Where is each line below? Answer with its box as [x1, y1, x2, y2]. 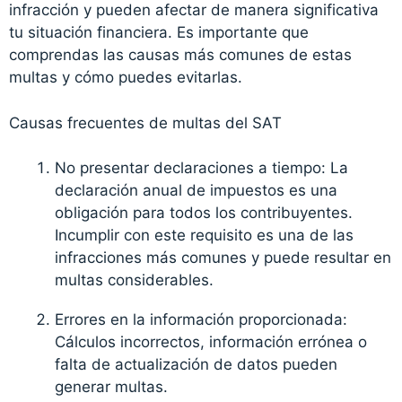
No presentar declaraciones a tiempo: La [55, 159, 349, 178]
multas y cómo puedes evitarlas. [9, 68, 243, 87]
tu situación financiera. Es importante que [9, 23, 310, 42]
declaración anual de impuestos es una [55, 181, 338, 200]
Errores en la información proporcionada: [55, 310, 348, 329]
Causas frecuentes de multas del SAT [9, 113, 283, 132]
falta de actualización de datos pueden [55, 355, 338, 374]
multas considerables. [55, 271, 214, 290]
